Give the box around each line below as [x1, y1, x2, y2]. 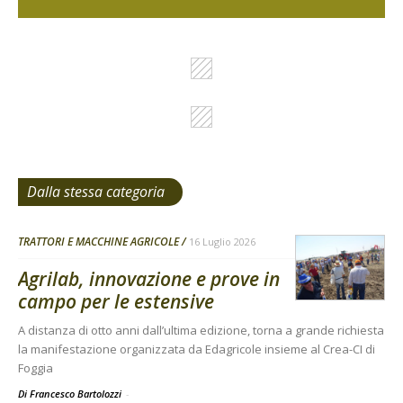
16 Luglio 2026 [189, 235, 255, 249]
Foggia [18, 360, 53, 377]
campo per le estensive [18, 289, 214, 315]
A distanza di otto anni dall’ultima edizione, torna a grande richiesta [18, 322, 384, 339]
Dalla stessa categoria [27, 182, 165, 202]
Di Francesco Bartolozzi [18, 387, 124, 401]
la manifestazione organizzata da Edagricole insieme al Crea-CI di [18, 341, 375, 358]
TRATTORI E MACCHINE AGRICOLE [18, 234, 179, 250]
